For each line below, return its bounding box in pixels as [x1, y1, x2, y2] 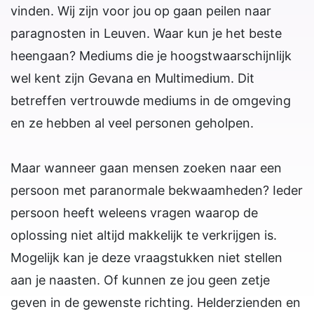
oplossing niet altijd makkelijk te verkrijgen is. [11, 228, 277, 243]
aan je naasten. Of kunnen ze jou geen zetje [11, 273, 270, 288]
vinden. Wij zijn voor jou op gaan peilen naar [11, 4, 271, 19]
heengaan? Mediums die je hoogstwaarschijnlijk [11, 48, 292, 64]
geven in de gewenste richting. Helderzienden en [11, 295, 301, 310]
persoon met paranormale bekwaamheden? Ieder [11, 183, 303, 198]
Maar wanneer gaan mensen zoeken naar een [11, 161, 282, 176]
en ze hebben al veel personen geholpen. [11, 116, 254, 131]
